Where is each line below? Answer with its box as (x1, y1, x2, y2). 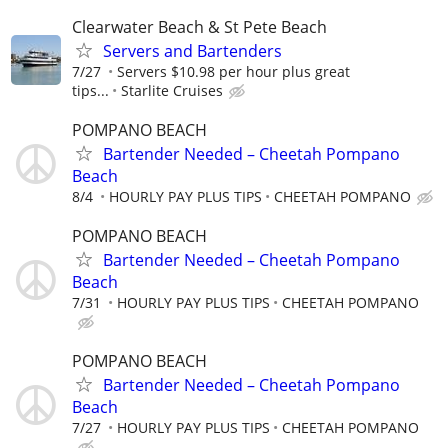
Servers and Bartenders (103, 39, 282, 62)
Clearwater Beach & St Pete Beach (72, 15, 327, 38)
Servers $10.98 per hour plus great (117, 61, 350, 81)
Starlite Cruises (121, 80, 223, 100)
